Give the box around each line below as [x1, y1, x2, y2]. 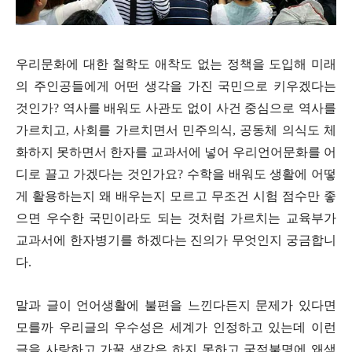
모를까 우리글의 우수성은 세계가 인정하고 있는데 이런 [16, 321, 336, 335]
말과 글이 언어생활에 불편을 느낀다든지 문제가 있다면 [16, 299, 336, 313]
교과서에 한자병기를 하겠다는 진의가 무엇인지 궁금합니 [16, 233, 336, 247]
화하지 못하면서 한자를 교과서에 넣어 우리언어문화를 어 [16, 145, 336, 159]
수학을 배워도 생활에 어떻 [186, 167, 337, 181]
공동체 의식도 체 [240, 123, 337, 137]
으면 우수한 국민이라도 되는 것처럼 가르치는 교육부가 [16, 211, 336, 225]
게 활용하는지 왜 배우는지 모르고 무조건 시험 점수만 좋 [16, 189, 336, 203]
